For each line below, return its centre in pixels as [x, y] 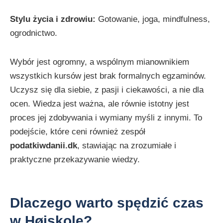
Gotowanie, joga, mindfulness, [153, 19]
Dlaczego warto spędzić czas [107, 203]
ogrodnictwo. [34, 33]
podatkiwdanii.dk [44, 146]
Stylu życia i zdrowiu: [53, 19]
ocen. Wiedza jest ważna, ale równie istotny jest [100, 104]
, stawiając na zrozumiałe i [127, 146]
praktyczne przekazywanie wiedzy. [75, 160]
